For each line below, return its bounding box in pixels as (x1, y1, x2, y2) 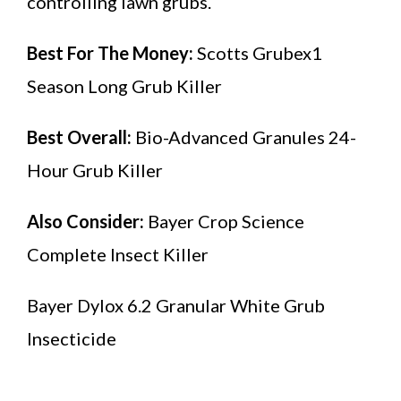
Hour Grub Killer (27, 158, 163, 181)
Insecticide (27, 327, 116, 349)
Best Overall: (27, 125, 132, 148)
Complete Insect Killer (27, 243, 209, 265)
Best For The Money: (27, 41, 193, 64)
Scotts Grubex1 (193, 41, 322, 64)
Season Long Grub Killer (27, 74, 222, 97)
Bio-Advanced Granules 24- (132, 125, 356, 148)
